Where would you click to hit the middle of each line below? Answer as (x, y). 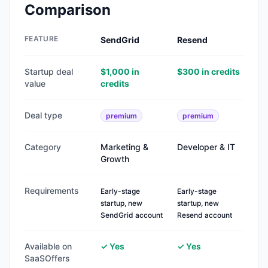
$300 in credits (208, 71)
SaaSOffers (47, 258)
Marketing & (125, 147)
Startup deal (49, 71)
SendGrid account (132, 215)
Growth (115, 159)
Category (43, 147)
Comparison (68, 10)
